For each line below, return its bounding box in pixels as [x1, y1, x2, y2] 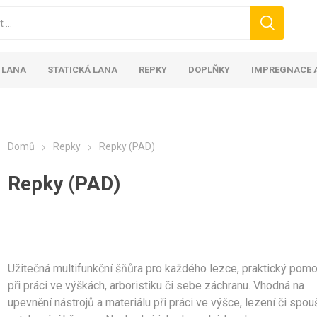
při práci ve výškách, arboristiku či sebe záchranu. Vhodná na [8, 279, 305, 292]
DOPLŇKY [188, 64, 231, 75]
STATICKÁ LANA [47, 64, 118, 75]
